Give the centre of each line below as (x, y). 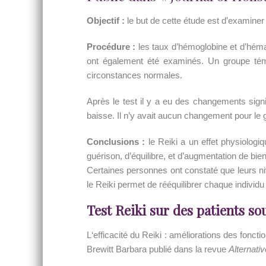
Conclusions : (116, 142)
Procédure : (111, 47)
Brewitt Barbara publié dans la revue (158, 249)
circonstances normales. (134, 75)
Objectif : (106, 20)
